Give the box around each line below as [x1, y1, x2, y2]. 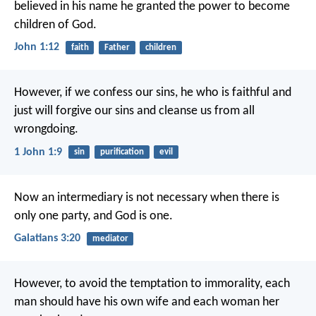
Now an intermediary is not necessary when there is [14, 190, 279, 205]
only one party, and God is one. [14, 209, 173, 223]
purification [99, 147, 144, 157]
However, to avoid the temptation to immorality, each [14, 277, 290, 291]
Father [104, 42, 130, 52]
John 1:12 [14, 42, 59, 54]
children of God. [14, 18, 97, 32]
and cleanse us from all [134, 104, 255, 119]
